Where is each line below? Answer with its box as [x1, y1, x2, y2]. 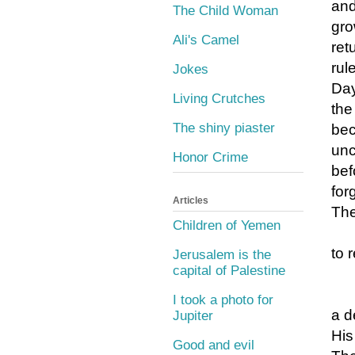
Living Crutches [173, 90, 265, 106]
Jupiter [173, 308, 213, 324]
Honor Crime [173, 149, 248, 165]
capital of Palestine [173, 263, 285, 279]
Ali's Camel [173, 32, 239, 48]
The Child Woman [173, 2, 278, 18]
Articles [173, 194, 208, 206]
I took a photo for [173, 292, 273, 308]
